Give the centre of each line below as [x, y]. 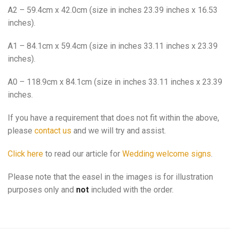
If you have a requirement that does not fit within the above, [113, 118]
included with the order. [132, 190]
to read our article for [83, 154]
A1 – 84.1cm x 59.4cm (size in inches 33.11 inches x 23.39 [113, 46]
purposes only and [42, 190]
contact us [53, 131]
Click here [25, 154]
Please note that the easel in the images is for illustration [110, 177]
